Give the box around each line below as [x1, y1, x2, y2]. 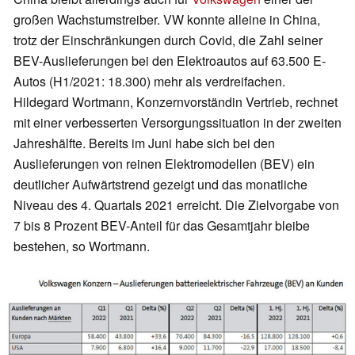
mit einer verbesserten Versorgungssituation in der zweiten [13, 113, 342, 132]
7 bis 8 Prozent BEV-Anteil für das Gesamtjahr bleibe [13, 216, 310, 235]
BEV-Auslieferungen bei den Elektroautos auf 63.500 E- [13, 52, 326, 71]
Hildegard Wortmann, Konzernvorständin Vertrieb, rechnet [13, 93, 338, 112]
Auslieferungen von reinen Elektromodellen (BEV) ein [13, 155, 315, 174]
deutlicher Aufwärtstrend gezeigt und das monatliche [13, 175, 307, 194]
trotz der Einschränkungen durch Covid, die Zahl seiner [13, 31, 323, 50]
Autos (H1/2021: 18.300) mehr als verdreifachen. [13, 72, 285, 91]
